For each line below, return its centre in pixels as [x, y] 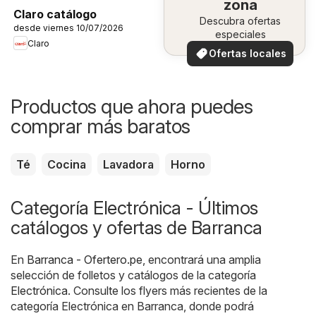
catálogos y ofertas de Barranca [136, 228]
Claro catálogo [55, 14]
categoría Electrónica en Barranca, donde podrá [132, 306]
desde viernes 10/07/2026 [68, 28]
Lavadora [128, 165]
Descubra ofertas [240, 20]
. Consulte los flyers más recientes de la [168, 291]
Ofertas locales [247, 53]
